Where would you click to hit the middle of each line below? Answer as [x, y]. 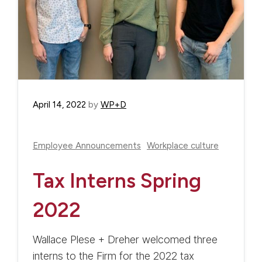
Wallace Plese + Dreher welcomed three [125, 239]
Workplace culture [183, 145]
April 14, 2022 [59, 104]
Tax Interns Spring [117, 180]
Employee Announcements [87, 145]
